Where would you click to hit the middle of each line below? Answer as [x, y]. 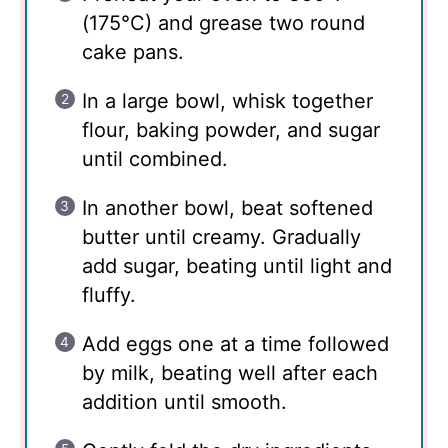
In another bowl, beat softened [227, 207]
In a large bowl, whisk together [227, 100]
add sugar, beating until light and [237, 265]
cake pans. [133, 51]
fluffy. [109, 294]
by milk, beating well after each [230, 372]
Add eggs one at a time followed [235, 343]
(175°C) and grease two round [223, 22]
